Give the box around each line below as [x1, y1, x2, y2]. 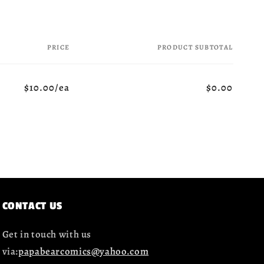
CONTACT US [2, 199, 62, 212]
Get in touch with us [2, 227, 92, 241]
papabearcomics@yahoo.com [18, 244, 149, 258]
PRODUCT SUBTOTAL [157, 42, 233, 52]
